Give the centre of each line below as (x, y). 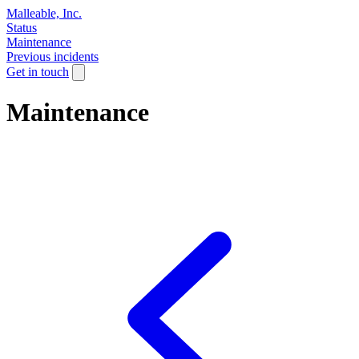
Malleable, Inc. (44, 13)
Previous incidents (52, 56)
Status (22, 28)
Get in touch (38, 72)
